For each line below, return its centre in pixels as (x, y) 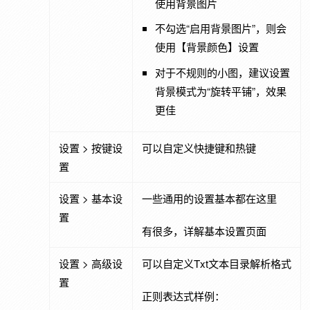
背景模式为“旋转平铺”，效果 (221, 91)
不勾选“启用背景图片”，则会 (221, 28)
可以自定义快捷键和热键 (199, 147)
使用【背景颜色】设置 (207, 47)
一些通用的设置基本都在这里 (209, 198)
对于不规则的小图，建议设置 (223, 72)
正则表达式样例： (183, 296)
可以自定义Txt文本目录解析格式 (216, 263)
